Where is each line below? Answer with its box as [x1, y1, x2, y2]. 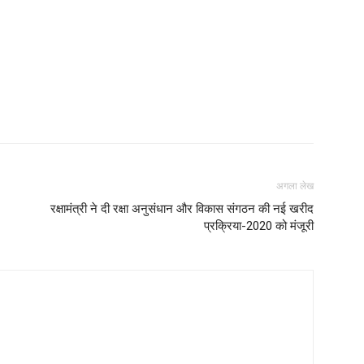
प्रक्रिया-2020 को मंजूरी [204, 219, 314, 233]
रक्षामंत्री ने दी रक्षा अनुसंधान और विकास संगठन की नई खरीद [50, 201, 314, 216]
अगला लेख [276, 180, 314, 192]
